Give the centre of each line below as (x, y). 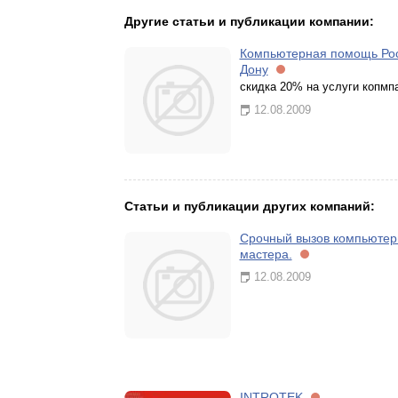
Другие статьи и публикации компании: (249, 21)
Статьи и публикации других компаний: (249, 206)
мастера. (266, 254)
